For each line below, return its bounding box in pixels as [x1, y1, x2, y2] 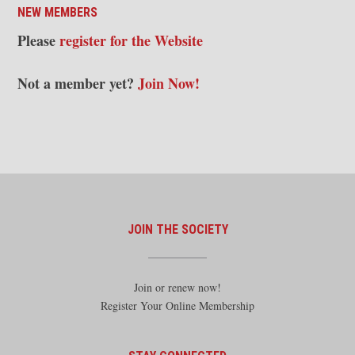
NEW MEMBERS [17, 4, 97, 20]
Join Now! [138, 72, 200, 94]
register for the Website [59, 29, 203, 51]
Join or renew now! [134, 279, 221, 295]
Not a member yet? [17, 72, 138, 94]
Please [17, 29, 59, 51]
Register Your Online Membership [101, 297, 254, 313]
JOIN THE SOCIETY [127, 221, 228, 237]
